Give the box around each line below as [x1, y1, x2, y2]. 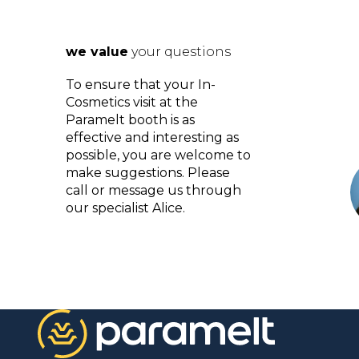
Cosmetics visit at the [66, 95, 198, 110]
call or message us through [66, 183, 241, 198]
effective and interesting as [66, 130, 239, 145]
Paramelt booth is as [66, 112, 195, 127]
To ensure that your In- [66, 77, 216, 92]
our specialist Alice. [66, 200, 185, 216]
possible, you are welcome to [66, 147, 251, 163]
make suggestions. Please [66, 165, 230, 180]
